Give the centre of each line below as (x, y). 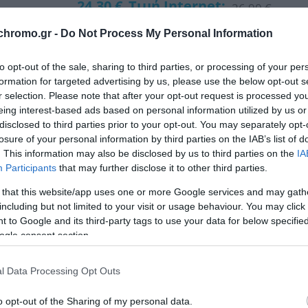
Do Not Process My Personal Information (167, 34)
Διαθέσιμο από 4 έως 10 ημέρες (150, 96)
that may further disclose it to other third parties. (162, 168)
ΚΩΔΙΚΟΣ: (99, 131)
